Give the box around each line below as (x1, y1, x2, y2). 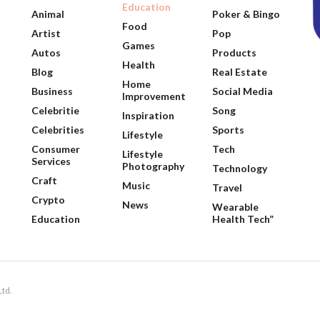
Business (31, 85, 73, 97)
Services (31, 155, 71, 167)
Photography (121, 160, 184, 172)
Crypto (31, 194, 65, 206)
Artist (31, 27, 61, 39)
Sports (212, 124, 245, 136)
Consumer (31, 143, 80, 155)
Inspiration (121, 109, 174, 121)
